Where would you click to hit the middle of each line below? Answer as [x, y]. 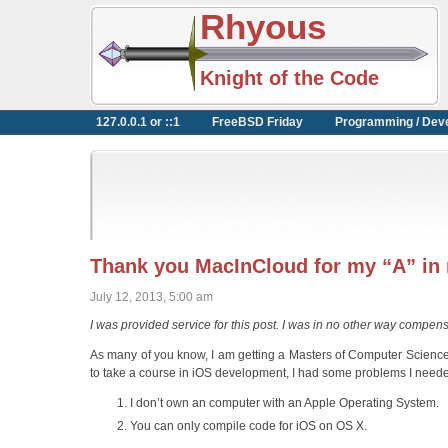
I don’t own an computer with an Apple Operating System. [284, 403]
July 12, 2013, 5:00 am [151, 297]
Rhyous [263, 26]
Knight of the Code [289, 77]
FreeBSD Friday [257, 121]
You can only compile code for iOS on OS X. [248, 426]
